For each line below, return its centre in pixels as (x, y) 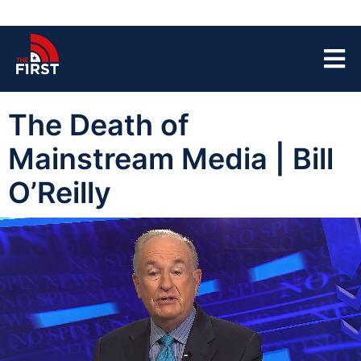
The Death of (99, 125)
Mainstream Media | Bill (171, 159)
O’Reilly (60, 193)
